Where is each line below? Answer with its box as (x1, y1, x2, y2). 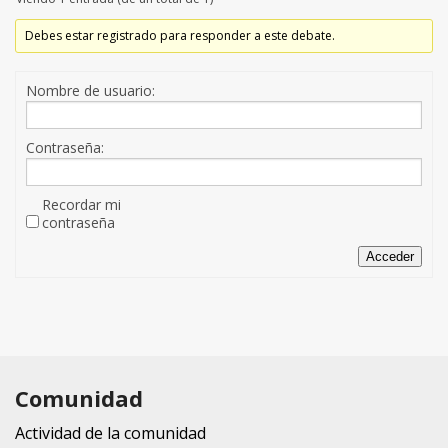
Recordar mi (42, 195, 121, 215)
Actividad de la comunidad (15, 422, 206, 445)
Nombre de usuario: (26, 81, 155, 101)
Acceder (366, 249, 414, 265)
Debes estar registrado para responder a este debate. (25, 27, 336, 45)
